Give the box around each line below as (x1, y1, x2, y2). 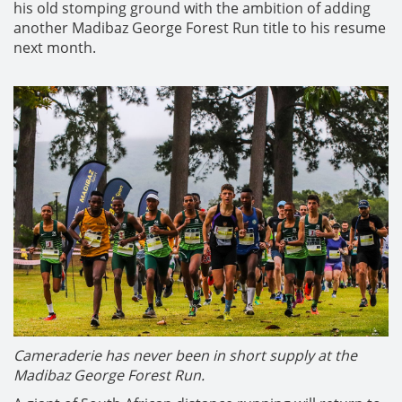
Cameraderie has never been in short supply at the (13, 345, 357, 365)
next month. (13, 38, 96, 57)
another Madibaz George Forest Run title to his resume (13, 18, 386, 38)
